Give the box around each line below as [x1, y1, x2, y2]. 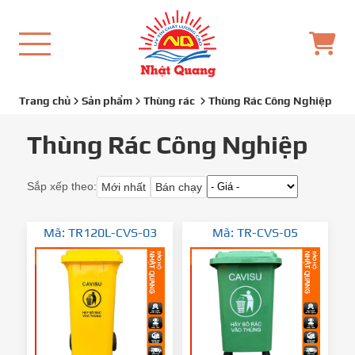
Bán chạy [155, 180, 202, 193]
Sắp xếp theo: [27, 180, 97, 193]
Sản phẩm [82, 94, 132, 107]
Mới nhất [101, 180, 146, 193]
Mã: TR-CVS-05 [212, 225, 298, 240]
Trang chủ [19, 94, 71, 107]
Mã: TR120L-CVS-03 [43, 225, 157, 240]
